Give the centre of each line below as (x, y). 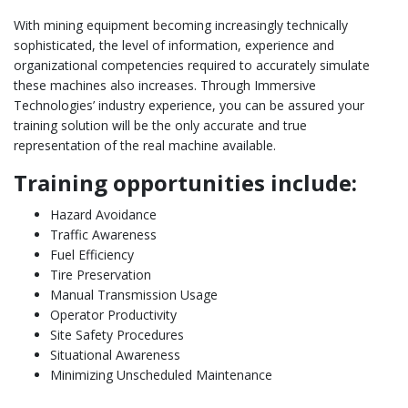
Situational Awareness (115, 355)
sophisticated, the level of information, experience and (174, 45)
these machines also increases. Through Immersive (165, 85)
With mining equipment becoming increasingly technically (181, 25)
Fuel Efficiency (92, 255)
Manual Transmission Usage (134, 295)
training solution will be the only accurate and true (160, 125)
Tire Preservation (101, 275)
